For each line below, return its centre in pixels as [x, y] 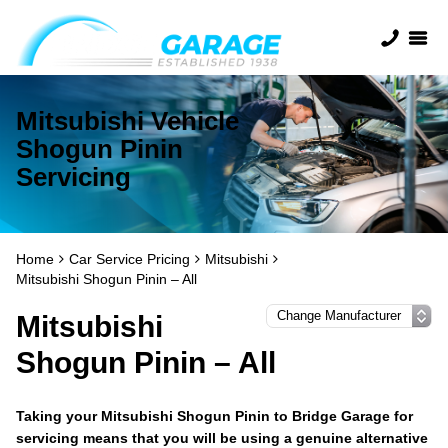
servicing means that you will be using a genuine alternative [222, 438]
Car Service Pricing [129, 259]
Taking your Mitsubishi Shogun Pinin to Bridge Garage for [214, 416]
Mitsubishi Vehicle [127, 121]
